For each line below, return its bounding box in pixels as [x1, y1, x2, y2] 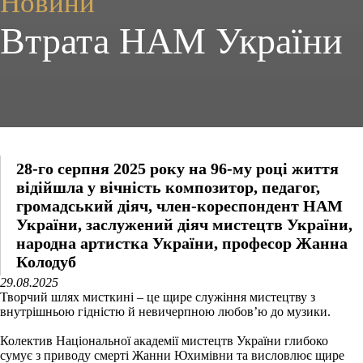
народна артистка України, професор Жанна [16, 233, 348, 252]
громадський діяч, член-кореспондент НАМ [16, 196, 343, 215]
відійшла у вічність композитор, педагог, [16, 177, 320, 196]
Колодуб [16, 252, 76, 271]
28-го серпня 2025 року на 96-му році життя [16, 159, 339, 177]
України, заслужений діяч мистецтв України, [16, 215, 352, 233]
